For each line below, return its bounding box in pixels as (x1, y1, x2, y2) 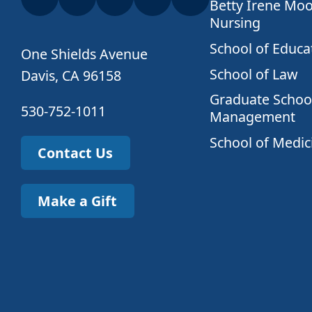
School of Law (209, 64, 297, 84)
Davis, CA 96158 (20, 66, 121, 86)
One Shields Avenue (20, 45, 148, 64)
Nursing (209, 13, 260, 32)
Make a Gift (38, 191, 118, 210)
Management (209, 107, 295, 127)
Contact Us (38, 143, 114, 162)
